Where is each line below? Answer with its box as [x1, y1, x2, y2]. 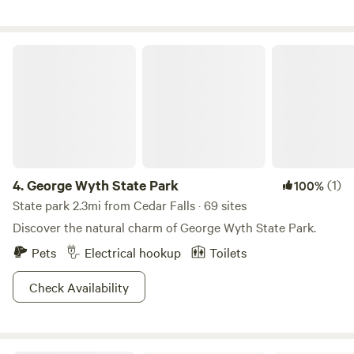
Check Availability [29, 278, 129, 296]
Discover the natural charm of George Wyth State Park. [13, 218, 316, 235]
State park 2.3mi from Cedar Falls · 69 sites [13, 196, 247, 213]
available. [13, 3, 63, 21]
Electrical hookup [85, 243, 181, 261]
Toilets [209, 243, 247, 261]
